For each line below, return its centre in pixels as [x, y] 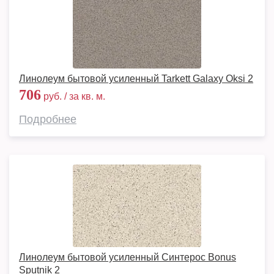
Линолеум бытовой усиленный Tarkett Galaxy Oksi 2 [136, 79]
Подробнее [48, 119]
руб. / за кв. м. [73, 96]
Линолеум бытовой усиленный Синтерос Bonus [128, 257]
